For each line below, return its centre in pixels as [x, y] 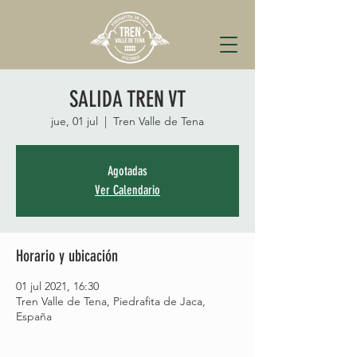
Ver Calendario [127, 190]
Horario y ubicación [67, 256]
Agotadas [127, 171]
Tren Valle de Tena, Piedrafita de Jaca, [111, 301]
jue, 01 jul [75, 121]
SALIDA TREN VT [127, 99]
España [34, 316]
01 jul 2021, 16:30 [57, 286]
